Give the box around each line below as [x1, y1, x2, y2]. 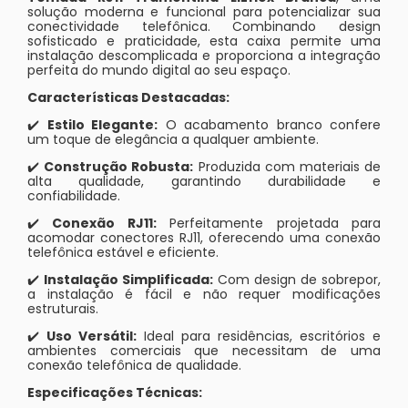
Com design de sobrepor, [213, 270, 381, 289]
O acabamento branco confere [158, 115, 381, 134]
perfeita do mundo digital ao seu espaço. [27, 60, 291, 79]
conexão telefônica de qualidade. [27, 355, 241, 374]
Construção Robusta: [44, 157, 194, 176]
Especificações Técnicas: [27, 382, 202, 402]
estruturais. [27, 299, 98, 318]
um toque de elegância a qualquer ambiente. [27, 129, 319, 148]
